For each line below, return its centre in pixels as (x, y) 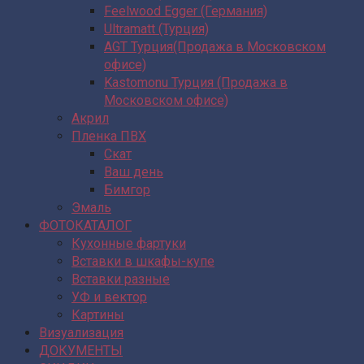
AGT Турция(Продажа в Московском (215, 46)
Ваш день (134, 171)
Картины (98, 314)
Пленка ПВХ (109, 136)
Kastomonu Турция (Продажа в (196, 82)
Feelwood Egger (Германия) (186, 11)
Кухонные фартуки (129, 243)
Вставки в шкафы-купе (143, 261)
